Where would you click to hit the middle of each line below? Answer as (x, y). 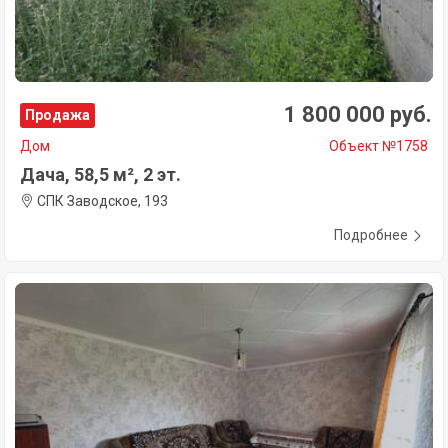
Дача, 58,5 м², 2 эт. (100, 174)
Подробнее (371, 234)
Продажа (57, 114)
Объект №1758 (378, 145)
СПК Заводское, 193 (101, 200)
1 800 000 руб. (358, 114)
